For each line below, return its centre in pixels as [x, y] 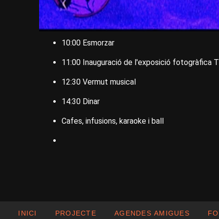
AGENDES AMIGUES [152, 213]
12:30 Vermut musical [99, 82]
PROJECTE [76, 213]
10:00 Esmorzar [88, 43]
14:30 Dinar [81, 101]
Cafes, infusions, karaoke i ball [113, 121]
